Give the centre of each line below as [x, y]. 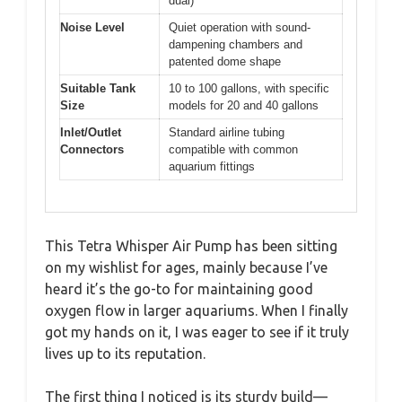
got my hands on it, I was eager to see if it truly [197, 332]
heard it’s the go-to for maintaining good [179, 288]
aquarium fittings [212, 166]
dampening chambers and [236, 44]
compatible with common [233, 149]
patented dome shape [225, 61]
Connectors [92, 149]
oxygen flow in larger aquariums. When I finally [197, 310]
